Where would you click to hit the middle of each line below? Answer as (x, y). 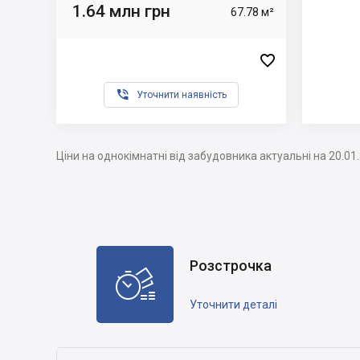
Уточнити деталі (233, 304)
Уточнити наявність (182, 95)
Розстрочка (231, 265)
